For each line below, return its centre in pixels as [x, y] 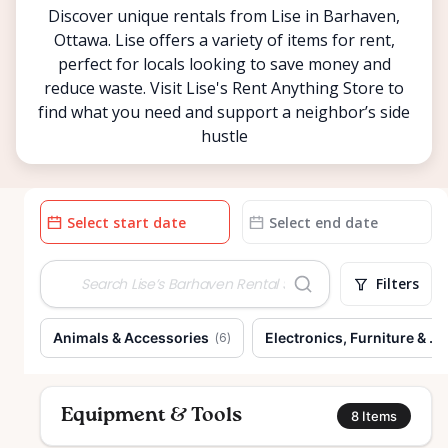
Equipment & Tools [151, 416]
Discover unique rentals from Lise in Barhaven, [224, 16]
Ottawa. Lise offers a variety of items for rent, [224, 40]
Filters [397, 283]
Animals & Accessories [131, 337]
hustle [224, 136]
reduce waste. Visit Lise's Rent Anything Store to [224, 88]
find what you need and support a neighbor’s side [224, 112]
